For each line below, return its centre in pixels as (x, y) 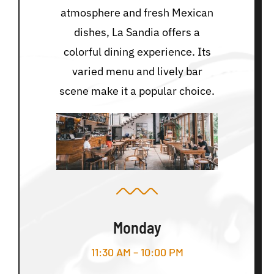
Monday (137, 228)
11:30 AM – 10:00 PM (137, 252)
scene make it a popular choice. (137, 91)
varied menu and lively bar (137, 72)
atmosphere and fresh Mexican (137, 13)
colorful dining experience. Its (137, 52)
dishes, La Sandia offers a (137, 32)
